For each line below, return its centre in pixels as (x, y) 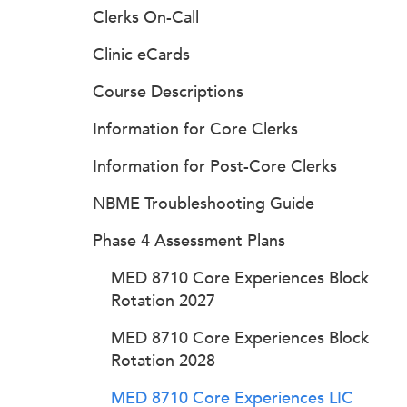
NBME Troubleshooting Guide (203, 203)
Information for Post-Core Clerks (215, 166)
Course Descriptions (168, 92)
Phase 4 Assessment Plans (189, 241)
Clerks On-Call (146, 17)
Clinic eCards (141, 55)
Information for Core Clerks (195, 129)
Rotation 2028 (163, 361)
